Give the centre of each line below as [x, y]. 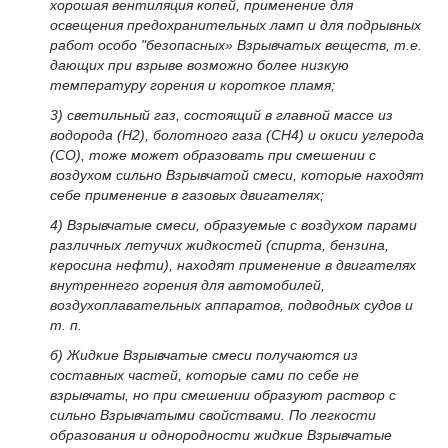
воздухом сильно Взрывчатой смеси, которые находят [237, 175]
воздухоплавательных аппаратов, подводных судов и [231, 304]
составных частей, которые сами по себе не [204, 374]
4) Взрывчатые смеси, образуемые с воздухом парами [233, 224]
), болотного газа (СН [215, 135]
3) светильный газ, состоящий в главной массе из [221, 115]
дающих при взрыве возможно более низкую [199, 65]
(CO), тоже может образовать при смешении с [213, 155]
